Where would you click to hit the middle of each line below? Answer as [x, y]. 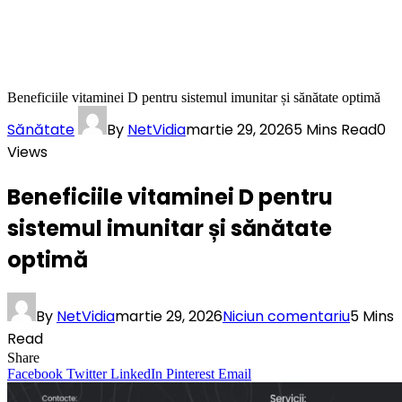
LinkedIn [136, 374]
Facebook [35, 374]
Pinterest [190, 374]
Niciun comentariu [286, 317]
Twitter [87, 374]
